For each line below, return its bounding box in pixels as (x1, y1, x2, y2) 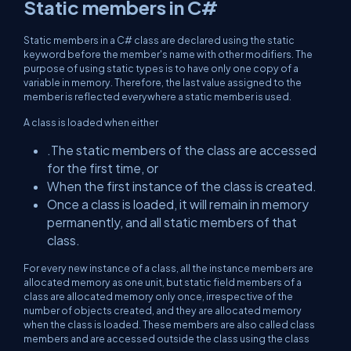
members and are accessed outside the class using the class (24, 332, 309, 345)
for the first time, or (47, 161, 158, 175)
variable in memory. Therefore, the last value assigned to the (24, 76, 302, 89)
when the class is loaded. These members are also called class (24, 318, 315, 331)
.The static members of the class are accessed (47, 143, 317, 157)
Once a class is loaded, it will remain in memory (47, 197, 309, 212)
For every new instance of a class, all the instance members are (24, 262, 313, 274)
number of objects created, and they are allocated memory (24, 304, 302, 317)
